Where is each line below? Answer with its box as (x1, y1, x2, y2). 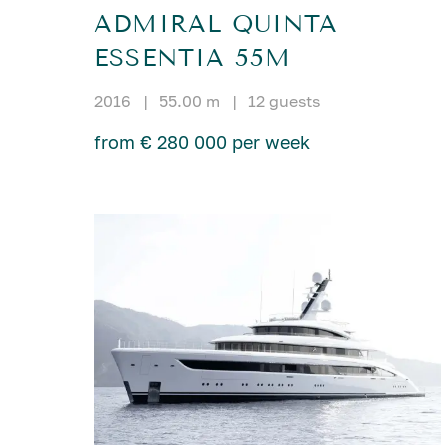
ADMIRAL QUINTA (94, 10, 338, 39)
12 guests (248, 91, 321, 112)
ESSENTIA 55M (94, 44, 292, 73)
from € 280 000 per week (94, 131, 311, 154)
